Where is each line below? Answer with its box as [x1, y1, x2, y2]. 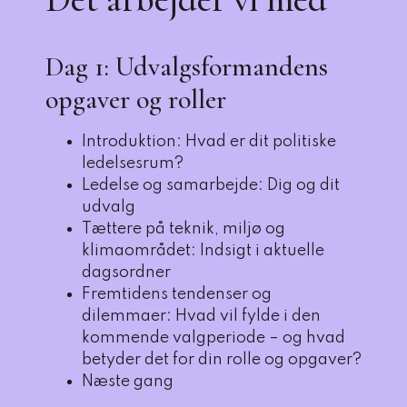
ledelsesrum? [82, 155, 184, 172]
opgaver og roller [45, 83, 226, 116]
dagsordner [82, 264, 171, 281]
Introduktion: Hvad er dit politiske [82, 134, 336, 150]
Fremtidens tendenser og [82, 286, 272, 303]
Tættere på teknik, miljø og [82, 221, 285, 237]
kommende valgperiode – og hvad [82, 330, 345, 346]
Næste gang [82, 373, 174, 390]
